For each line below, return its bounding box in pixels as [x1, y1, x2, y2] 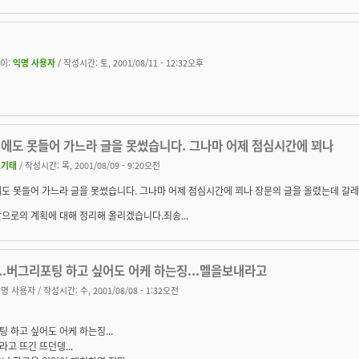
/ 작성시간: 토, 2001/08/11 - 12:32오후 [55, 55, 204, 69]
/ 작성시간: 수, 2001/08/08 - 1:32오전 [35, 283, 179, 296]
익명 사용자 [13, 55, 55, 69]
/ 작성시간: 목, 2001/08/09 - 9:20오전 [17, 158, 160, 171]
